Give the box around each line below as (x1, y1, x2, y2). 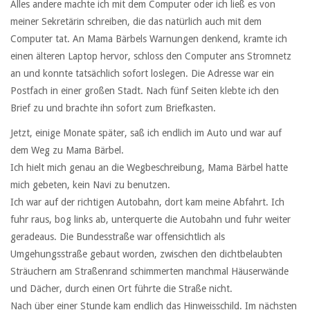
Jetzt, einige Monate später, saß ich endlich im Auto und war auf (10, 127, 282, 139)
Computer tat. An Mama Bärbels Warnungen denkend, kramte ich (10, 33, 287, 45)
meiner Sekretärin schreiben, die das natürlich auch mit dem (10, 16, 262, 28)
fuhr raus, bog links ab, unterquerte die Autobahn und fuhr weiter (10, 214, 291, 226)
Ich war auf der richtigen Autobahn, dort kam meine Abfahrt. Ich (10, 197, 284, 208)
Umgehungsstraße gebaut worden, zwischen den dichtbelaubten (10, 248, 282, 260)
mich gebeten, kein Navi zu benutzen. (10, 179, 170, 191)
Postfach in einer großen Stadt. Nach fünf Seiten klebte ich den (10, 85, 279, 97)
